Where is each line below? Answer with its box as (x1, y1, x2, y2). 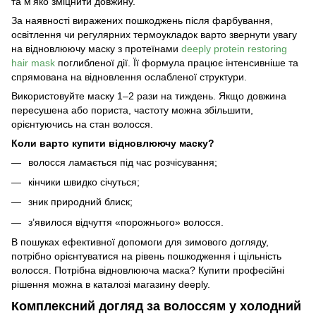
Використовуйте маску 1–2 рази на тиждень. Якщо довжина (11, 90, 286, 102)
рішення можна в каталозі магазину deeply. (11, 279, 213, 291)
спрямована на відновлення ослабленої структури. (11, 71, 247, 83)
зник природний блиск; (28, 196, 133, 208)
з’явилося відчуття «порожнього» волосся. (28, 216, 224, 228)
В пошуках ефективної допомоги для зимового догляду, (11, 236, 269, 248)
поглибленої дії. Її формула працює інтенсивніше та (55, 56, 298, 68)
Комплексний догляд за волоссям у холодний (11, 299, 301, 314)
